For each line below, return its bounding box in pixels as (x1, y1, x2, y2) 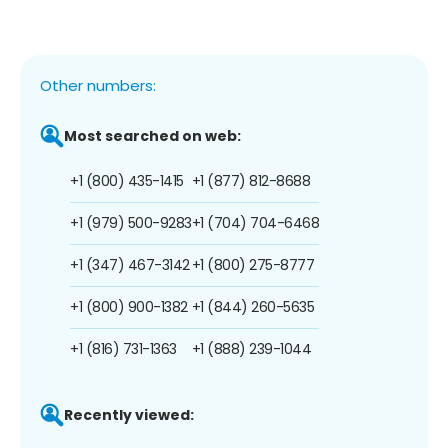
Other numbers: (40, 74, 156, 96)
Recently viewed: (64, 404, 194, 425)
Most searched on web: (64, 125, 241, 146)
